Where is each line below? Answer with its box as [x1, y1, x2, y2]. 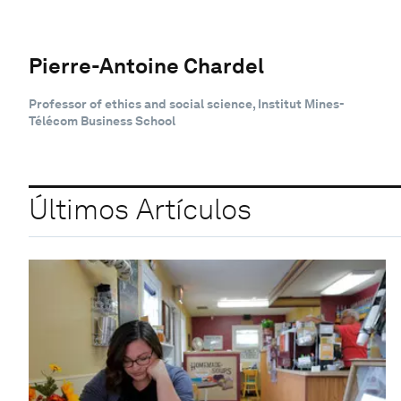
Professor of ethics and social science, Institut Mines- [29, 96, 345, 111]
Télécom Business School [29, 113, 175, 128]
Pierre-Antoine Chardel [29, 52, 264, 79]
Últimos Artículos [29, 192, 252, 227]
